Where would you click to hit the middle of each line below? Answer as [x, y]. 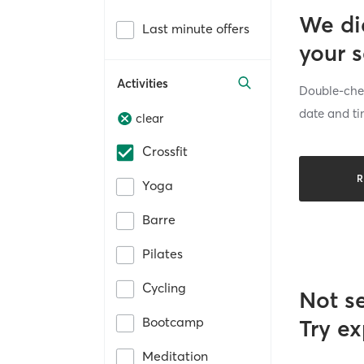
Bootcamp [173, 322]
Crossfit [165, 152]
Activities [143, 83]
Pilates [162, 254]
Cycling [164, 288]
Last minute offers [196, 28]
